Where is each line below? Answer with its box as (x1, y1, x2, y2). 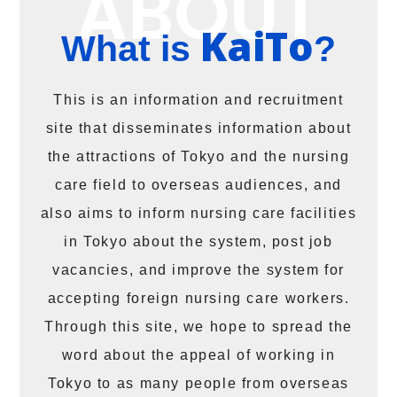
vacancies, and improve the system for (52, 261, 345, 277)
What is (61, 27, 200, 69)
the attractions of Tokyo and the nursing (47, 147, 350, 164)
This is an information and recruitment (53, 90, 344, 107)
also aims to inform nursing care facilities (40, 204, 357, 221)
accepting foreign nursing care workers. (47, 289, 350, 306)
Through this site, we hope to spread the (44, 317, 353, 334)
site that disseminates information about (45, 119, 352, 136)
